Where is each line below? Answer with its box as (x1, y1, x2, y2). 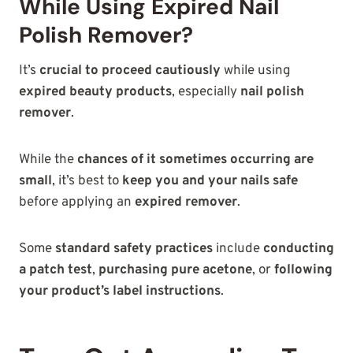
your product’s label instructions (19, 283, 221, 301)
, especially (172, 84, 240, 102)
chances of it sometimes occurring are (77, 151, 314, 169)
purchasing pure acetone (98, 262, 252, 280)
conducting (263, 240, 334, 258)
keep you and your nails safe (122, 173, 298, 191)
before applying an (19, 194, 135, 212)
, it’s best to (52, 173, 122, 191)
